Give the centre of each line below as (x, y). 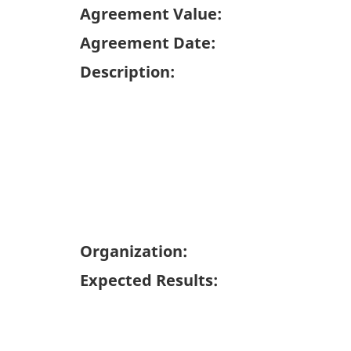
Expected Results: (149, 280)
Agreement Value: (151, 13)
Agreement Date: (148, 42)
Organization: (134, 251)
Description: (127, 71)
